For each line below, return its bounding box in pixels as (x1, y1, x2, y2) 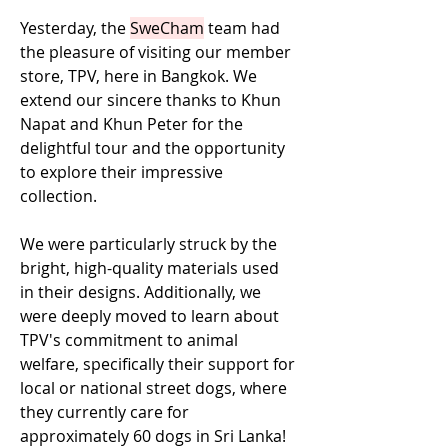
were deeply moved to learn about (20, 305, 283, 327)
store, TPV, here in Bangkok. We (20, 65, 261, 87)
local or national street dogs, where (20, 377, 291, 399)
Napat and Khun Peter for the (20, 113, 247, 135)
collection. (20, 185, 101, 207)
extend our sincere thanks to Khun (20, 89, 285, 111)
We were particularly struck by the (20, 233, 281, 255)
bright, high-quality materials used (20, 257, 283, 279)
